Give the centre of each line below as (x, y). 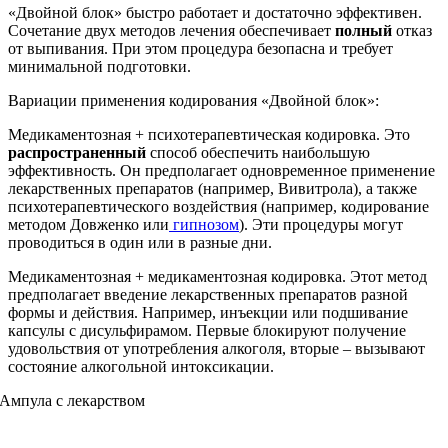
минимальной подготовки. (99, 67)
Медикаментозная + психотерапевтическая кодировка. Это (209, 135)
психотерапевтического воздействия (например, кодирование (218, 207)
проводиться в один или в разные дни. (140, 243)
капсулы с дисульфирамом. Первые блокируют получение (207, 331)
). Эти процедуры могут (321, 225)
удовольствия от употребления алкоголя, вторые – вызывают (216, 349)
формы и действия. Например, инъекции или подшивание (208, 313)
